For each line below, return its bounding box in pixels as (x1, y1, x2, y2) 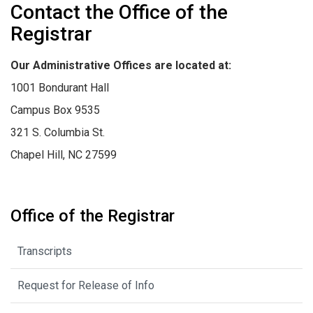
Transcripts (17, 245, 72, 259)
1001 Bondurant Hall (10, 80, 109, 94)
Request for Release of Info (17, 279, 154, 293)
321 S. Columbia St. (10, 125, 105, 139)
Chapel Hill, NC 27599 (10, 147, 117, 161)
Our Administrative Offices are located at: (10, 58, 231, 72)
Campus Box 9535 (10, 103, 100, 117)
